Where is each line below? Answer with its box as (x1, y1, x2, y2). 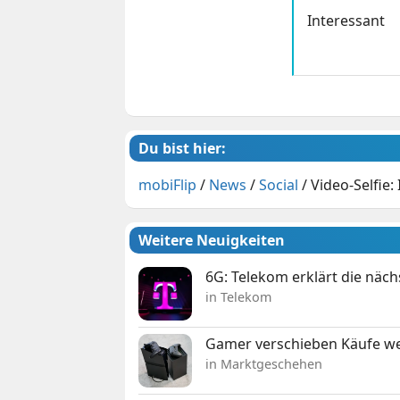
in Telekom (205, 287, 272, 305)
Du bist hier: (138, 137, 227, 158)
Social (259, 174, 299, 195)
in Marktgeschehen (205, 354, 323, 372)
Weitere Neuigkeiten (138, 229, 286, 250)
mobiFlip (138, 174, 197, 195)
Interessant (306, 10, 385, 30)
